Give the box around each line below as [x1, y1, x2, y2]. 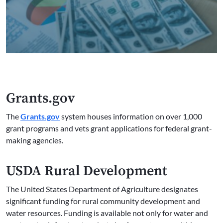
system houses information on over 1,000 [61, 111, 202, 121]
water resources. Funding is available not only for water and [6, 208, 208, 218]
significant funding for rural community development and [6, 196, 200, 206]
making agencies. [6, 135, 63, 145]
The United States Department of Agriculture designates [6, 184, 198, 194]
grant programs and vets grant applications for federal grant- [6, 123, 212, 133]
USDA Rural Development [6, 162, 167, 180]
